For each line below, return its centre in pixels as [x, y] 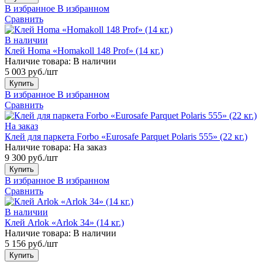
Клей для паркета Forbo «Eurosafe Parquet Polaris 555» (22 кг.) [126, 136]
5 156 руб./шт [31, 243]
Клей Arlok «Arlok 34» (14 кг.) [64, 222]
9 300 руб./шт [31, 157]
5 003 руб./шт [31, 71]
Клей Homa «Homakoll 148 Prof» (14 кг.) [84, 50]
